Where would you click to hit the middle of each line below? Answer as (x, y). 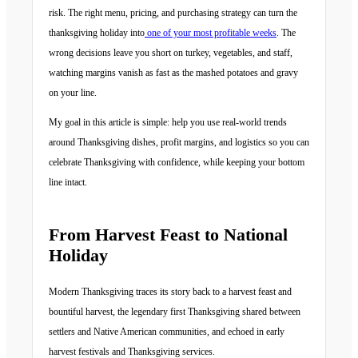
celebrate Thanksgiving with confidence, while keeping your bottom (177, 162)
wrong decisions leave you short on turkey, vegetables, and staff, (171, 53)
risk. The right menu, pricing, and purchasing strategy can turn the (173, 13)
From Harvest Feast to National (168, 235)
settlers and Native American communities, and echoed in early (167, 332)
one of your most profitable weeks (211, 33)
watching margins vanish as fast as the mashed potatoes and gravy (173, 73)
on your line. (73, 93)
